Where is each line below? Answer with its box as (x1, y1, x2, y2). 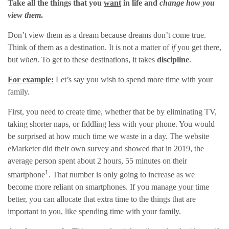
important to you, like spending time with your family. (8, 207, 181, 216)
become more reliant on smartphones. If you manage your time (8, 182, 209, 192)
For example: (8, 75, 54, 84)
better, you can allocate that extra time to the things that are (8, 195, 196, 204)
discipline (157, 55, 189, 64)
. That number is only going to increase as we (49, 170, 195, 179)
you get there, (175, 43, 221, 52)
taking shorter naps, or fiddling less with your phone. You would (8, 120, 215, 129)
